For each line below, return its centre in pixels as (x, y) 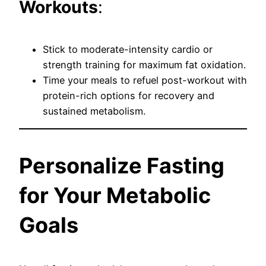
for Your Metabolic (115, 195)
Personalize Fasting (122, 165)
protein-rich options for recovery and (129, 95)
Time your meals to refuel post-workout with (145, 80)
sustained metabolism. (94, 111)
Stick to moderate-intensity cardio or (128, 49)
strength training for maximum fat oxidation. (144, 64)
